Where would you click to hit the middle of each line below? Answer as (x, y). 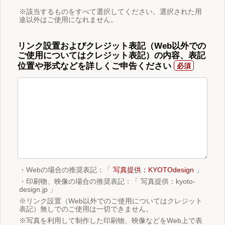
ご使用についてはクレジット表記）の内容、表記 (111, 56)
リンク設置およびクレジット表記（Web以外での (112, 46)
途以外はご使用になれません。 (68, 19)
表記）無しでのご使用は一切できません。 (86, 209)
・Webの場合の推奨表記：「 (66, 170)
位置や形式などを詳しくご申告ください (94, 66)
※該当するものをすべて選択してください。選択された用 (110, 11)
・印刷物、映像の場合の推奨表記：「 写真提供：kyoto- (107, 181)
